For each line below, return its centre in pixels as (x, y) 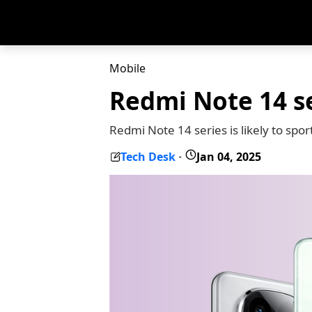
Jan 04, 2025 (229, 156)
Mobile (127, 68)
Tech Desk (148, 156)
